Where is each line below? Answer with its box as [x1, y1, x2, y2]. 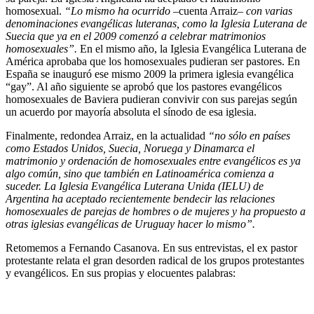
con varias [243, 5, 292, 18]
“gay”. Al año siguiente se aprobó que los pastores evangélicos [6, 81, 282, 93]
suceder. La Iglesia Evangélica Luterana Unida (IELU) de [6, 180, 264, 193]
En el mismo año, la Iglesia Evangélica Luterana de [77, 43, 306, 55]
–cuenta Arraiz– [173, 5, 243, 18]
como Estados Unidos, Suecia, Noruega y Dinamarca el [6, 142, 254, 155]
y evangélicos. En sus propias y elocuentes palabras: [6, 267, 235, 280]
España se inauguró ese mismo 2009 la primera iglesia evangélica [6, 68, 294, 81]
